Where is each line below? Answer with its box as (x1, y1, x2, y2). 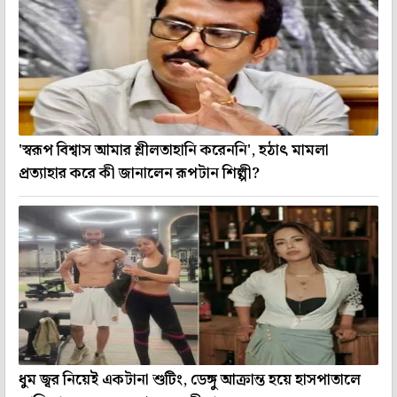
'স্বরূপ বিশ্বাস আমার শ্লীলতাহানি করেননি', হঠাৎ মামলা (19, 137, 329, 163)
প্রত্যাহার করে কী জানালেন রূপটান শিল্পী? (19, 160, 260, 186)
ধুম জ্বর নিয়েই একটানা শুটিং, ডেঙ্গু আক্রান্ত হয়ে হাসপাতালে (19, 367, 361, 393)
